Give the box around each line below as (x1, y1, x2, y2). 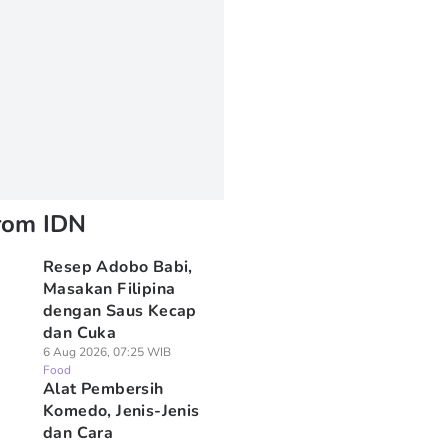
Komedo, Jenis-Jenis (42, 400, 200, 422)
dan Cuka (42, 322, 117, 344)
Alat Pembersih (42, 378, 164, 400)
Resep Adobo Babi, (42, 256, 193, 278)
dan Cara (42, 422, 114, 444)
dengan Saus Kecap (42, 300, 197, 322)
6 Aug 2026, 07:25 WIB (42, 344, 171, 360)
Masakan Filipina (42, 278, 176, 300)
